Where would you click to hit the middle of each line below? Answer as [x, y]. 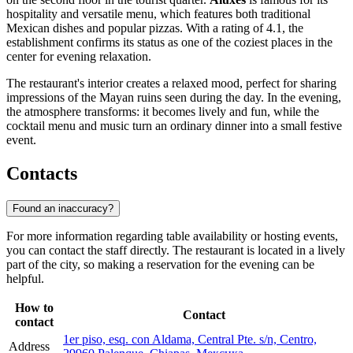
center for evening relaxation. [79, 57]
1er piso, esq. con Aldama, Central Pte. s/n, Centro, [190, 339]
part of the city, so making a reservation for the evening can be [160, 264]
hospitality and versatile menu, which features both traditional [158, 14]
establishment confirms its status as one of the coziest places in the [169, 43]
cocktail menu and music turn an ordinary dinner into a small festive [174, 126]
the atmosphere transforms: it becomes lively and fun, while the [163, 112]
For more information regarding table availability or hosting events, [172, 236]
